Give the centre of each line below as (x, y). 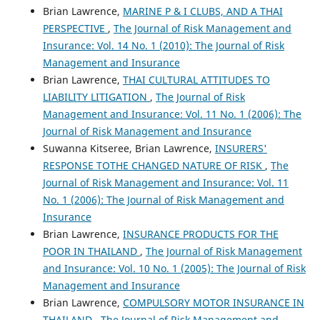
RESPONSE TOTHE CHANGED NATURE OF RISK (154, 166)
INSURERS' (241, 149)
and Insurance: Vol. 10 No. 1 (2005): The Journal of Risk (174, 269)
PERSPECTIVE (75, 29)
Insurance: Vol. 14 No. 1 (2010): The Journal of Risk (163, 46)
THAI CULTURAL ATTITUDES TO (196, 80)
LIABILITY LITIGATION (96, 97)
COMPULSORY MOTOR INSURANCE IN (213, 303)
